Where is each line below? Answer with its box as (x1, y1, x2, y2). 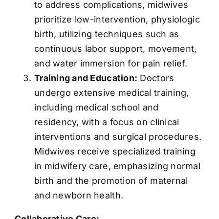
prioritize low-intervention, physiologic (34, 14, 200, 25)
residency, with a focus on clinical (34, 117, 179, 128)
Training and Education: (34, 73, 138, 84)
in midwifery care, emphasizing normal (34, 161, 200, 172)
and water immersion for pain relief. (34, 58, 188, 69)
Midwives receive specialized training (34, 146, 196, 157)
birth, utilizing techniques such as (34, 29, 179, 40)
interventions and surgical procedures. (34, 131, 202, 142)
